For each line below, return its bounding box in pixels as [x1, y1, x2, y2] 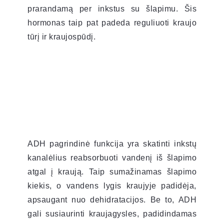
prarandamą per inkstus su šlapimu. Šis [27, 4, 196, 13]
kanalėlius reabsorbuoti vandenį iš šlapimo [27, 153, 196, 162]
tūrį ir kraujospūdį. [27, 32, 95, 41]
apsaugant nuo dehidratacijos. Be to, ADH [27, 195, 196, 204]
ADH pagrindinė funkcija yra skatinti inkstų [27, 139, 196, 148]
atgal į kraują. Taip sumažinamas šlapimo [27, 167, 196, 176]
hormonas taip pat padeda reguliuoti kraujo [27, 18, 196, 27]
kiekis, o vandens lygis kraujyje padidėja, [27, 181, 196, 190]
